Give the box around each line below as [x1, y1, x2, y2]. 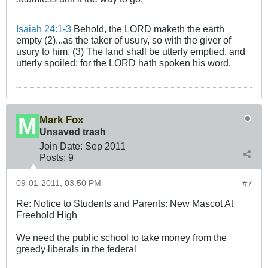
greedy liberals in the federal [16, 243, 136, 254]
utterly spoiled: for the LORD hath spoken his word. [16, 57, 231, 68]
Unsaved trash [39, 126, 106, 137]
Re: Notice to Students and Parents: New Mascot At [16, 197, 233, 209]
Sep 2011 [85, 140, 126, 151]
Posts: [39, 151, 66, 163]
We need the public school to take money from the [16, 232, 227, 243]
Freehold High [16, 209, 77, 220]
